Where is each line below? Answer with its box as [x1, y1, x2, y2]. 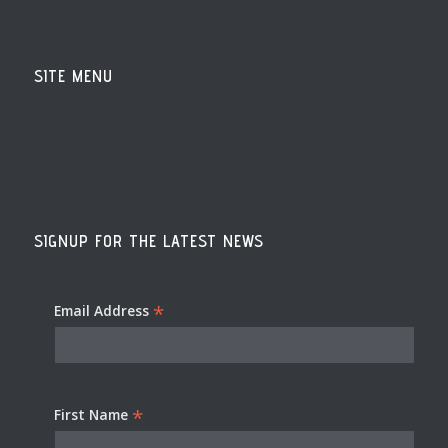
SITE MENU [33, 65, 113, 86]
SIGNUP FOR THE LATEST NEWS [33, 230, 264, 251]
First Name [53, 405, 132, 425]
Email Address [53, 300, 153, 320]
